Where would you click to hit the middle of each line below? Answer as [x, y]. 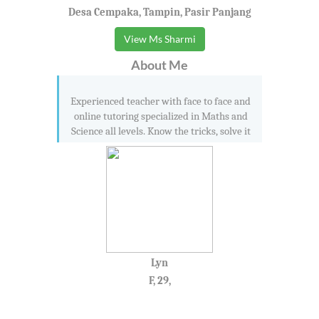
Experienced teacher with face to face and [161, 101]
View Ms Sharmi [159, 38]
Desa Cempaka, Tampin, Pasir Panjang [159, 12]
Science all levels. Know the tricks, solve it [161, 131]
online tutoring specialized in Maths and [161, 116]
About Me [159, 64]
